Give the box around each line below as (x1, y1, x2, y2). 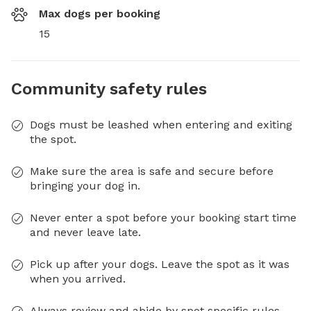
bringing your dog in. (30, 179, 140, 192)
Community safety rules (11, 79, 207, 99)
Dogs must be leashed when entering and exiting (30, 118, 292, 131)
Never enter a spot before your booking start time (30, 211, 296, 224)
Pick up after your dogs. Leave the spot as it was (30, 258, 289, 271)
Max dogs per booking (39, 7, 160, 20)
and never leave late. (30, 226, 141, 239)
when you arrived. (30, 272, 126, 285)
